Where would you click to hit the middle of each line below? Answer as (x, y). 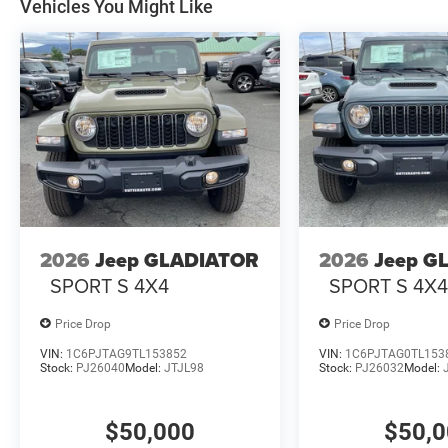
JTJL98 (184, 368)
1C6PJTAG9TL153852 (126, 354)
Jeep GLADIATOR (177, 259)
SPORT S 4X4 (109, 285)
